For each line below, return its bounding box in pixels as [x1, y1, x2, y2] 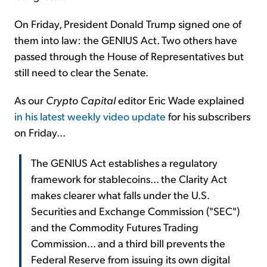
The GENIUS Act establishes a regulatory [31, 156, 218, 170]
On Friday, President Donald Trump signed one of [14, 17, 241, 31]
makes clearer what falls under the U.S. [31, 188, 209, 202]
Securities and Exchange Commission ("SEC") [31, 204, 240, 218]
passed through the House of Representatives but [14, 49, 244, 63]
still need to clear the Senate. [14, 65, 148, 79]
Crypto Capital [46, 93, 116, 107]
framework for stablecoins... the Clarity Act [31, 172, 227, 186]
